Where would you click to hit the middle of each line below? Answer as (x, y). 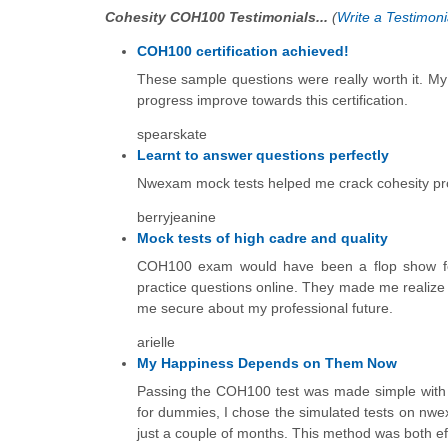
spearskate (171, 133)
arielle (155, 341)
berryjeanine (176, 216)
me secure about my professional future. (264, 308)
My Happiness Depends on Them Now (266, 362)
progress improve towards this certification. (272, 99)
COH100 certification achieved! (242, 50)
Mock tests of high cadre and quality (262, 237)
